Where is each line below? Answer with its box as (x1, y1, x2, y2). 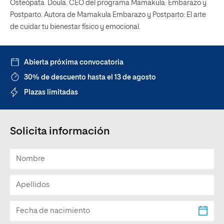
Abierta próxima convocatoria (24, 59, 123, 66)
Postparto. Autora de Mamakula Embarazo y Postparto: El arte (10, 11, 206, 18)
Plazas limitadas (24, 89, 78, 96)
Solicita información (10, 126, 110, 137)
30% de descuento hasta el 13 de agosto (24, 74, 156, 81)
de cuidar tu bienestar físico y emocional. (10, 23, 140, 30)
